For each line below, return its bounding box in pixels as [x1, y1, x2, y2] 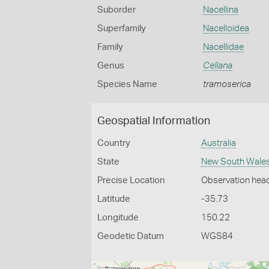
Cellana [202, 61, 232, 70]
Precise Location [97, 176, 165, 185]
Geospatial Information [97, 116, 210, 127]
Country [97, 139, 130, 148]
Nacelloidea [202, 24, 249, 33]
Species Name [97, 80, 157, 89]
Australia [201, 139, 237, 148]
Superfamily [97, 24, 146, 33]
